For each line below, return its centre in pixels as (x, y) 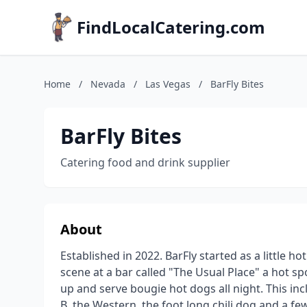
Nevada (108, 84)
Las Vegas (168, 84)
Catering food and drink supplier (145, 162)
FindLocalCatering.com (171, 27)
